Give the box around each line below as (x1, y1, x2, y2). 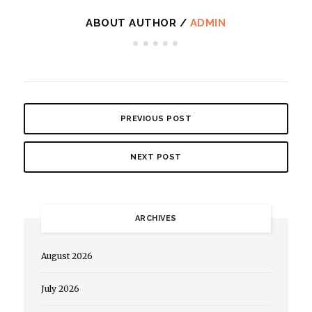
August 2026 (40, 251, 93, 262)
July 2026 (40, 283, 79, 295)
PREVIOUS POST (120, 114, 192, 124)
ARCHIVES (134, 214, 177, 224)
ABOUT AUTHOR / (86, 17, 190, 30)
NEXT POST (130, 153, 182, 162)
